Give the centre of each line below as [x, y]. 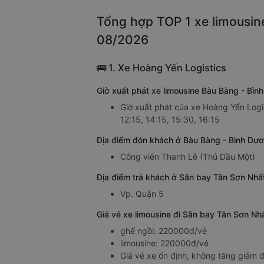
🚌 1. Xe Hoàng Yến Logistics [161, 68]
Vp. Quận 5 [142, 194]
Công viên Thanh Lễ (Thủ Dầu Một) [188, 157]
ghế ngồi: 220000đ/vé [164, 231]
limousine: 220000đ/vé [164, 243]
